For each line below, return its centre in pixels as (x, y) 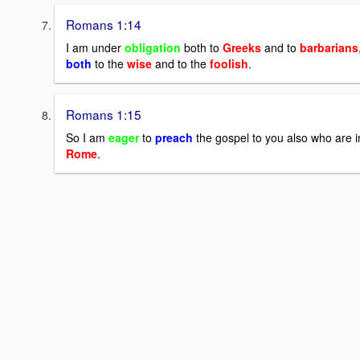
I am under (95, 47)
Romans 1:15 (104, 114)
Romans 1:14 (104, 25)
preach (174, 137)
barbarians (329, 47)
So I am (87, 137)
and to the (182, 63)
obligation (154, 47)
